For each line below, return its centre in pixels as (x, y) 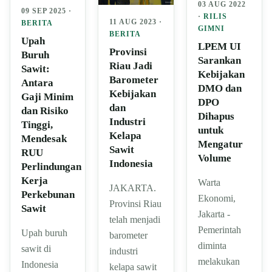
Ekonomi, (216, 199)
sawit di (36, 249)
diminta (212, 246)
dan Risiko (45, 111)
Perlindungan (51, 167)
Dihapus (216, 117)
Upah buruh (44, 233)
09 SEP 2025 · (46, 11)
